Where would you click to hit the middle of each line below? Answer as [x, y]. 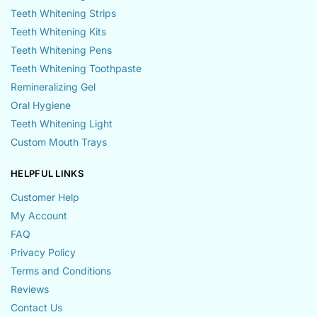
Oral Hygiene [41, 105]
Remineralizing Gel [53, 87]
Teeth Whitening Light [62, 124]
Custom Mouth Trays [59, 142]
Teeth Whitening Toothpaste [76, 69]
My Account [39, 215]
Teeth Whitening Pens [61, 50]
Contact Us [36, 307]
